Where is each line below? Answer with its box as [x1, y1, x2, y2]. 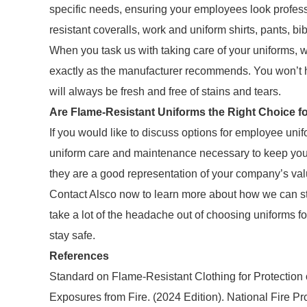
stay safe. [49, 230, 95, 241]
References [49, 250, 109, 262]
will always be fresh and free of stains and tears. [49, 86, 284, 97]
